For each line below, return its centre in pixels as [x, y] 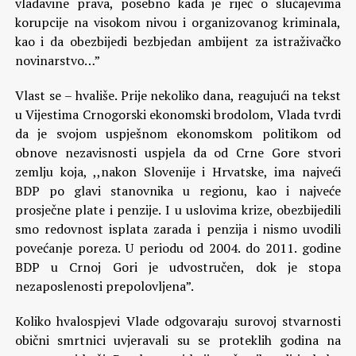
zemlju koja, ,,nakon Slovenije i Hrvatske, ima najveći [178, 172]
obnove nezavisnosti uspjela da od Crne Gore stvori [178, 153]
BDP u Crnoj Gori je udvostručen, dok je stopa [178, 267]
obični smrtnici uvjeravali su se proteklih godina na [178, 340]
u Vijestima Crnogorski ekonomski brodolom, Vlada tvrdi [178, 114]
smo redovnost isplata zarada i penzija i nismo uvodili [178, 229]
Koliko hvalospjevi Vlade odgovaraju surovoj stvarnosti [178, 321]
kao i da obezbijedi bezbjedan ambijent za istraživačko [178, 41]
